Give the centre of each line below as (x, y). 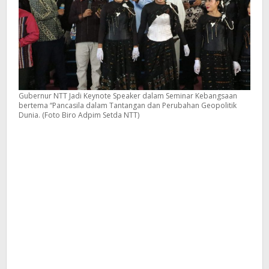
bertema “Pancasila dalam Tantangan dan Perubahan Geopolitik (128, 105)
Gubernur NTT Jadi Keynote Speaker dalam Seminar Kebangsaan (128, 95)
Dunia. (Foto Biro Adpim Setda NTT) (79, 115)
